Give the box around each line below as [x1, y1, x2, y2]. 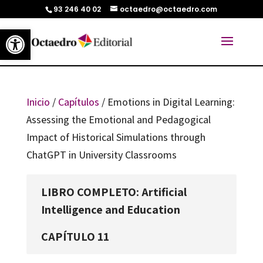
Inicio [26, 95, 50, 109]
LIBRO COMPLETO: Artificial [41, 184, 187, 200]
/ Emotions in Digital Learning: [99, 95, 235, 109]
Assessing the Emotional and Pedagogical [26, 113, 211, 126]
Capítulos [58, 95, 99, 109]
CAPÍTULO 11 [41, 229, 109, 244]
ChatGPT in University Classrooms [26, 148, 177, 161]
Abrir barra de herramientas [5, 22, 112, 47]
